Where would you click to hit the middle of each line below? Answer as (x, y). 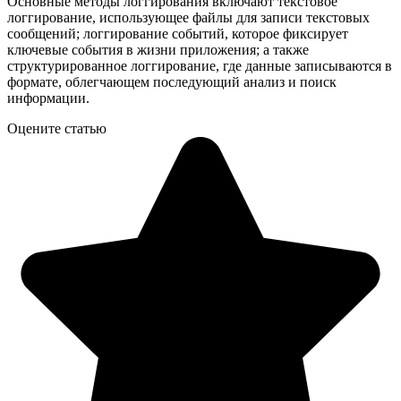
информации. (48, 98)
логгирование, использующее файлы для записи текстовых (188, 17)
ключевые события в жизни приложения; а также (158, 49)
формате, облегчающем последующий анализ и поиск (172, 81)
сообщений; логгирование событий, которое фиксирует (178, 33)
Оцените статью (57, 128)
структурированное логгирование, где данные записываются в (200, 65)
